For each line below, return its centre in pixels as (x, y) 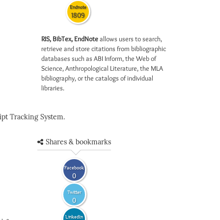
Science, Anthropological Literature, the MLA (102, 68)
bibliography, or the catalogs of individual (97, 78)
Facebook (74, 167)
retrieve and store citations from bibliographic (103, 49)
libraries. (53, 88)
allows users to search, (130, 39)
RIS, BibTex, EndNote (69, 39)
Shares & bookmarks (78, 142)
